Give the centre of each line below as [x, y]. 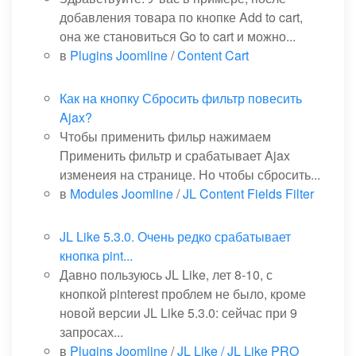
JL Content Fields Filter [248, 194]
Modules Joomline [122, 194]
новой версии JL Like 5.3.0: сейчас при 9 [178, 313]
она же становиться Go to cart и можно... [178, 37]
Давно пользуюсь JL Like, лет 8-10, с [166, 275]
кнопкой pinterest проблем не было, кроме [183, 294]
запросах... [91, 332]
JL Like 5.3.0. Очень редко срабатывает [175, 237]
